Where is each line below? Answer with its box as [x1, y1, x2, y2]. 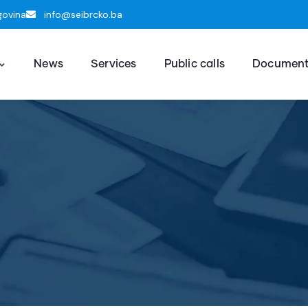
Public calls [164, 58, 225, 70]
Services [90, 58, 137, 70]
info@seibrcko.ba [44, 8, 122, 21]
